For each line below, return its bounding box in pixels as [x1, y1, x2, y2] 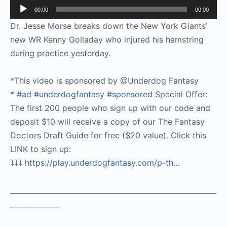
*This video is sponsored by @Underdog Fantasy [10, 75, 199, 86]
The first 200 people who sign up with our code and [10, 102, 210, 113]
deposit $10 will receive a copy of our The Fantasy [10, 116, 205, 127]
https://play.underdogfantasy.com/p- [25, 157, 166, 168]
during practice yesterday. [10, 48, 110, 58]
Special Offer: [153, 89, 207, 99]
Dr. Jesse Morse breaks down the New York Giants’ [10, 20, 207, 31]
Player [10, 13, 33, 24]
